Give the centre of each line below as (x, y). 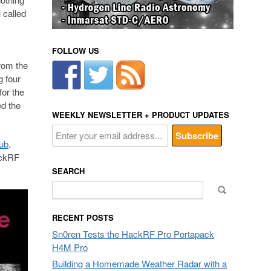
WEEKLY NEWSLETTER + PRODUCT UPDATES (141, 115)
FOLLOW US (76, 51)
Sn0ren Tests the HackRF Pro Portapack (133, 234)
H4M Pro (70, 247)
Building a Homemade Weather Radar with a (139, 263)
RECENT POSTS (83, 217)
